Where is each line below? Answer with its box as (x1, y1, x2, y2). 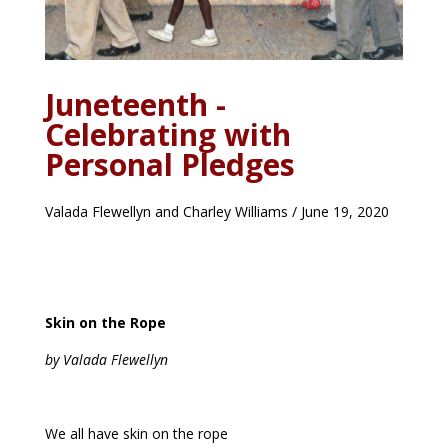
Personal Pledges (44, 144, 295, 186)
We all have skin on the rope (44, 424, 228, 444)
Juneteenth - (44, 84, 226, 126)
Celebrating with (44, 114, 291, 156)
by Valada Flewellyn (44, 350, 168, 370)
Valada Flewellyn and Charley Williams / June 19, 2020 (44, 202, 389, 222)
